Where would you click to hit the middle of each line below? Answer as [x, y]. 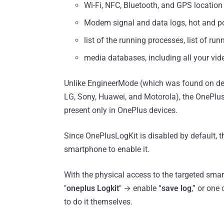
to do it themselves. [98, 201]
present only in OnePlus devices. [121, 110]
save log [176, 188]
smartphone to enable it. [107, 149]
